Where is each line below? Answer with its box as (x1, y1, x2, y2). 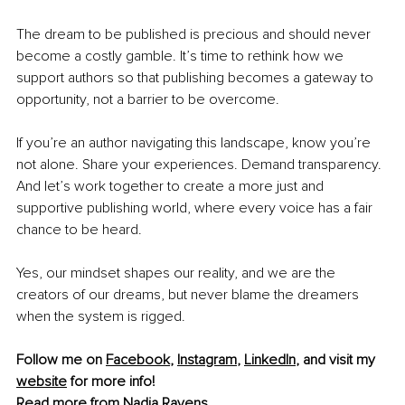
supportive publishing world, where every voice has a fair (16, 198, 376, 217)
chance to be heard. (16, 220, 142, 239)
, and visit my (296, 350, 379, 369)
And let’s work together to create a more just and (16, 176, 327, 195)
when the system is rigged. (16, 306, 185, 325)
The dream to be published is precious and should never (16, 24, 374, 43)
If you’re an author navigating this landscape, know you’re (16, 133, 374, 152)
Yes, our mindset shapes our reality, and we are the (16, 263, 339, 282)
